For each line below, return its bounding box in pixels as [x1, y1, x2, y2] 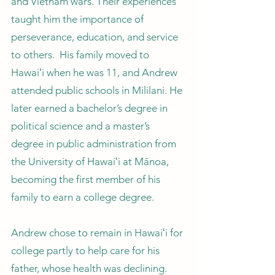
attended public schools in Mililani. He [11, 84, 182, 96]
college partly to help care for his [11, 244, 160, 257]
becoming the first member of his [11, 173, 160, 185]
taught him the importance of [11, 13, 144, 25]
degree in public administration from [11, 137, 176, 150]
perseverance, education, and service [11, 31, 178, 43]
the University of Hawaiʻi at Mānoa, [11, 155, 169, 168]
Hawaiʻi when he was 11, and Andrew [11, 66, 177, 79]
